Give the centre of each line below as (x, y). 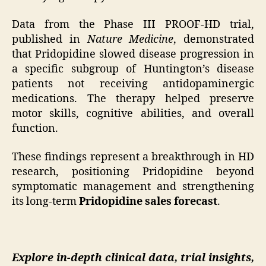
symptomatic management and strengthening (133, 186)
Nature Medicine (130, 40)
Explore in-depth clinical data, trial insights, (133, 258)
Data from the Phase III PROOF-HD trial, (133, 25)
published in (50, 40)
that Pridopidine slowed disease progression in (133, 55)
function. (35, 129)
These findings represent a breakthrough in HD (133, 157)
